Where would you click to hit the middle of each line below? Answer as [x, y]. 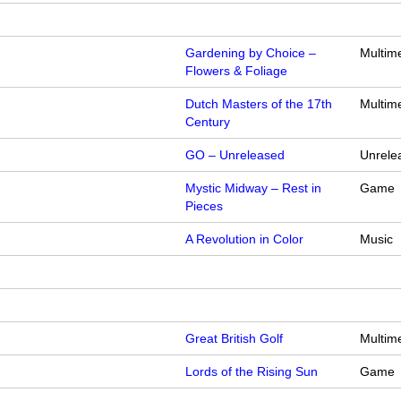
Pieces [205, 206]
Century [208, 122]
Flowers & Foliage [237, 71]
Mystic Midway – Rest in [254, 188]
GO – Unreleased [235, 155]
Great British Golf [235, 339]
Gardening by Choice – [251, 53]
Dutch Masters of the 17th [259, 104]
